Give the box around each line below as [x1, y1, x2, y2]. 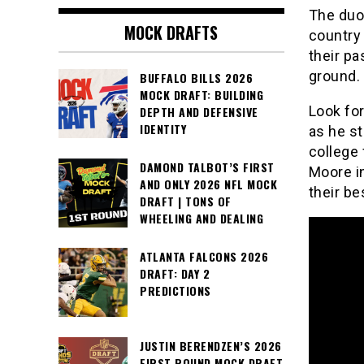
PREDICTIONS [140, 282, 211, 300]
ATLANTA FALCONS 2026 [140, 248, 268, 266]
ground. [308, 67, 360, 84]
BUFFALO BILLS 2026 [140, 69, 253, 87]
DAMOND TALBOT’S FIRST [140, 158, 275, 176]
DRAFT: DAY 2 [140, 265, 210, 283]
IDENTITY [140, 120, 186, 138]
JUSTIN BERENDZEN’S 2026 [140, 337, 282, 355]
